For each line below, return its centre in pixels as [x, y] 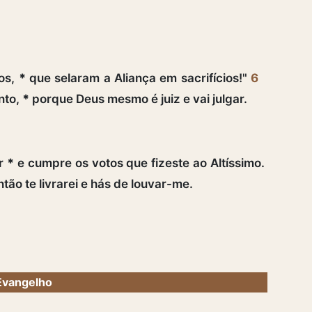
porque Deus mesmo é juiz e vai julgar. [138, 99]
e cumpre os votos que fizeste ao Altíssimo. [141, 163]
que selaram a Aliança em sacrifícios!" [138, 78]
